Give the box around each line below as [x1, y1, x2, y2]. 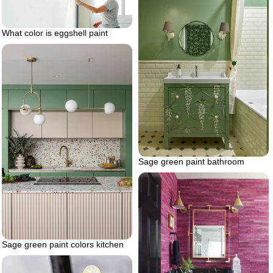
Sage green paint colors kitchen [2, 239, 124, 249]
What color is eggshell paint [2, 27, 108, 38]
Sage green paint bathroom [138, 157, 244, 167]
